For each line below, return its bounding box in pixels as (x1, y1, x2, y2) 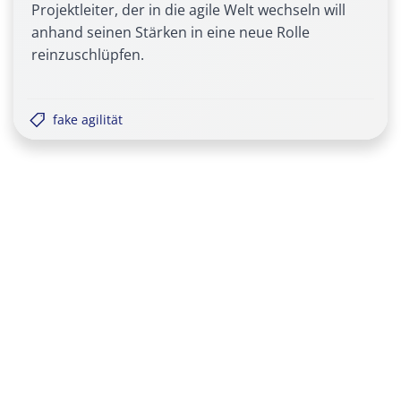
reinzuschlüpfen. (31, 45, 144, 65)
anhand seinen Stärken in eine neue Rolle (31, 22, 310, 43)
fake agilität (53, 111, 123, 129)
